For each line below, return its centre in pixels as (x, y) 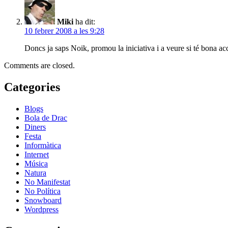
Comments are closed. (39, 65)
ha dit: (85, 22)
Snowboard (43, 200)
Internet (37, 154)
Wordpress (41, 209)
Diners (35, 127)
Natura (35, 173)
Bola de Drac (46, 118)
